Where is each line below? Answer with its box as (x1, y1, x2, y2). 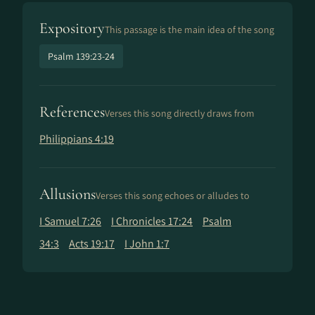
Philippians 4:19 (39, 131, 114, 146)
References (39, 103, 105, 121)
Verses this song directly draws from (105, 107, 255, 120)
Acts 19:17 (69, 236, 115, 251)
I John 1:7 (124, 236, 169, 251)
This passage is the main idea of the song (105, 23, 274, 36)
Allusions (39, 185, 96, 203)
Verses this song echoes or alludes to (96, 189, 250, 202)
